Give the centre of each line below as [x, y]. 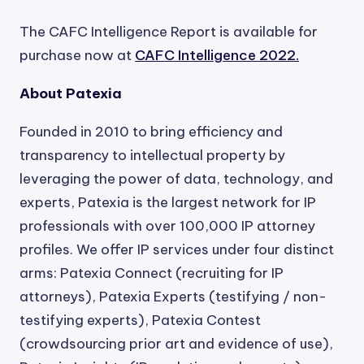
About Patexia [71, 93]
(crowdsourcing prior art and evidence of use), [176, 344]
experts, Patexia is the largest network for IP [168, 202]
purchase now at [77, 55]
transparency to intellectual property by [152, 155]
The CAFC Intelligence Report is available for [169, 32]
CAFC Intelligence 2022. [217, 55]
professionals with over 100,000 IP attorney [167, 226]
